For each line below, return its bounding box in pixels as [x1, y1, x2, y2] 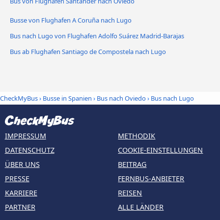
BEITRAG [118, 160, 147, 169]
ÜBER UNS [4, 160, 40, 169]
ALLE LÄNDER [118, 202, 164, 212]
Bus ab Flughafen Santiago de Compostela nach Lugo [10, 47, 166, 56]
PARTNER [4, 202, 35, 212]
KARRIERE [4, 188, 37, 198]
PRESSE [4, 174, 29, 184]
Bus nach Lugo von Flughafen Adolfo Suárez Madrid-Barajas [10, 31, 184, 40]
